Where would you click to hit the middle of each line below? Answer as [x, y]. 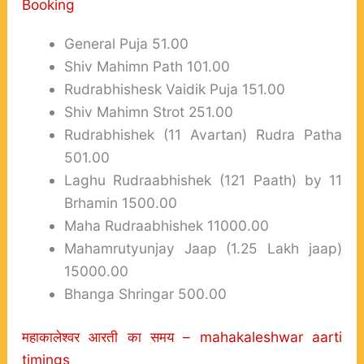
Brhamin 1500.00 [120, 202]
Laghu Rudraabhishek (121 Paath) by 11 [203, 180]
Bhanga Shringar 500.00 [145, 293]
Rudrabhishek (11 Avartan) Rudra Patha [203, 134]
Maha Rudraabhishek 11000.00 [166, 225]
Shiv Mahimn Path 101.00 [147, 66]
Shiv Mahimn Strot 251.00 [148, 111]
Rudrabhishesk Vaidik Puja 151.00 [174, 89]
